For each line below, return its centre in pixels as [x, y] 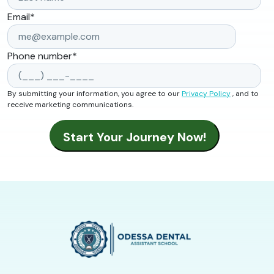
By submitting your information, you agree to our [94, 94]
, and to [245, 94]
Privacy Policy [206, 94]
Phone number [40, 56]
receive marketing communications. [70, 105]
